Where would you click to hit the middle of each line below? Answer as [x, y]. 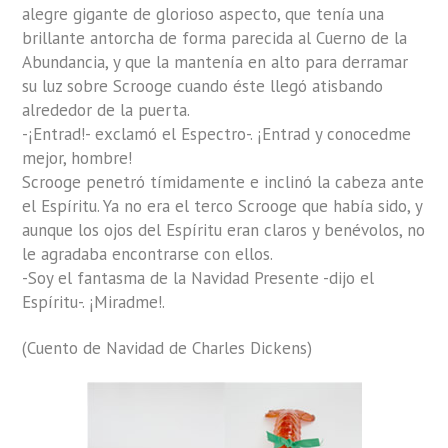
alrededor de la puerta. [106, 110]
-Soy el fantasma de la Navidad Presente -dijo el [198, 278]
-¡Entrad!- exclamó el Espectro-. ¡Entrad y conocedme [217, 134]
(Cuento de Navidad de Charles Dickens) [167, 348]
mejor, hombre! [77, 158]
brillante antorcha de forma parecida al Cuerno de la [215, 38]
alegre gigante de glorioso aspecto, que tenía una [203, 14]
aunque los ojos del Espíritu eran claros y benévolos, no [224, 230]
